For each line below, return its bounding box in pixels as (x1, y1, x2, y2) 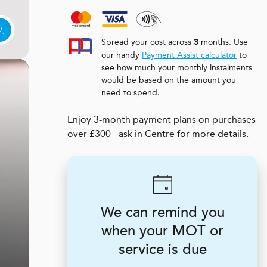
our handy (101, 49, 142, 60)
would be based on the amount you (101, 74, 236, 85)
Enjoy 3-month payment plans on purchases (67, 113, 256, 125)
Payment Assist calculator (142, 49, 237, 60)
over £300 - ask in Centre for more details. (67, 128, 249, 139)
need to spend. (101, 87, 160, 98)
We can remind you (100, 203, 225, 221)
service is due (118, 240, 207, 258)
